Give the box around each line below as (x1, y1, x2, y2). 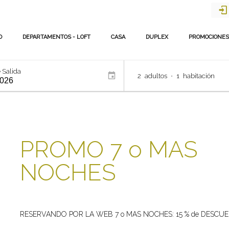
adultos (145, 72, 167, 80)
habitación (183, 72, 215, 80)
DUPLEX (145, 34, 168, 40)
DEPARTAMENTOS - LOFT (22, 34, 90, 40)
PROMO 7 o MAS (20, 136, 198, 163)
